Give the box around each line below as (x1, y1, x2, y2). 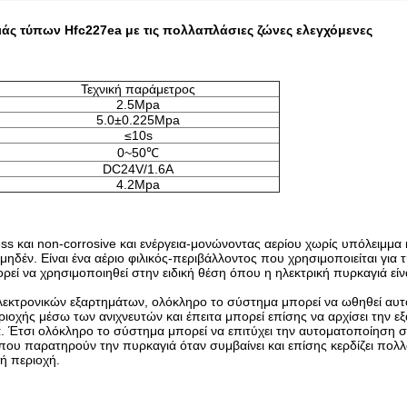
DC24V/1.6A (103, 162, 174, 176)
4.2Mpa (116, 177, 160, 192)
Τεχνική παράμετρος (81, 82, 195, 96)
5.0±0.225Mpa (96, 113, 180, 127)
